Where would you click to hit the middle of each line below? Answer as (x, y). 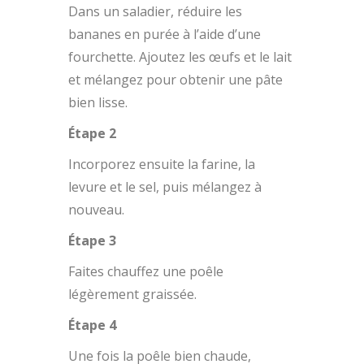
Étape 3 (92, 240)
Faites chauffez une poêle (146, 271)
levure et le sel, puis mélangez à (165, 187)
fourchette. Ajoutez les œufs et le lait (180, 57)
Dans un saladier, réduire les (155, 11)
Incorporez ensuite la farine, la (162, 164)
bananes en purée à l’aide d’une (165, 34)
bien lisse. (98, 102)
